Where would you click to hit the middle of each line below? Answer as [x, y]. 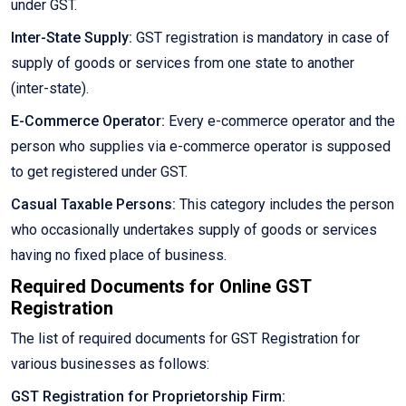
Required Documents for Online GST [161, 287]
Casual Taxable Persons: [93, 205]
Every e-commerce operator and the [280, 121]
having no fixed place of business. [119, 256]
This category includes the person [285, 205]
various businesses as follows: [110, 364]
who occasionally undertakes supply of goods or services [194, 230]
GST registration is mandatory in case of [261, 38]
